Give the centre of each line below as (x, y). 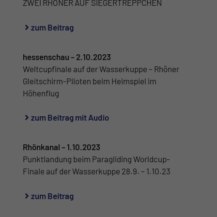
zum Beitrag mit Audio (70, 117)
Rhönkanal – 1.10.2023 (62, 147)
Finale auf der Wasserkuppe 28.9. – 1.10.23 (97, 171)
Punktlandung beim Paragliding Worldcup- (96, 159)
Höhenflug (41, 93)
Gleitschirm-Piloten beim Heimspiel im (90, 81)
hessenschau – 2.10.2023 (67, 56)
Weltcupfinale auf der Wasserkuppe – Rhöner (101, 69)
